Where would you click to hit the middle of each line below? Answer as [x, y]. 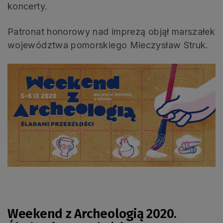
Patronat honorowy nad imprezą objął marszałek [111, 32]
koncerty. [28, 6]
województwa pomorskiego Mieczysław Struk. [108, 45]
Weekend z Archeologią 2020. [92, 214]
